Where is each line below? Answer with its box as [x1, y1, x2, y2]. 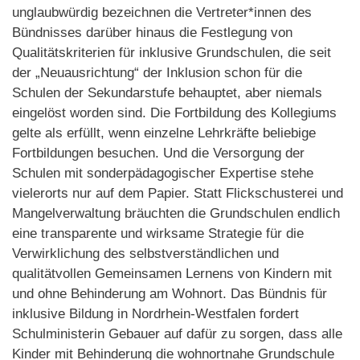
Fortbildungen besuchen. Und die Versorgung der [12, 145, 305, 162]
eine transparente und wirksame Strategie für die [12, 226, 304, 242]
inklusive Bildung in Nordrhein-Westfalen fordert [12, 306, 299, 322]
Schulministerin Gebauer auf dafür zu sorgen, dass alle [12, 326, 342, 342]
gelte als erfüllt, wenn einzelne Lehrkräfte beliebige [12, 125, 316, 141]
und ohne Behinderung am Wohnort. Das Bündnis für [12, 286, 327, 302]
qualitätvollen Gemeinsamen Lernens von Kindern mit [12, 266, 332, 282]
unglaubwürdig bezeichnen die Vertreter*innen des [12, 5, 312, 21]
